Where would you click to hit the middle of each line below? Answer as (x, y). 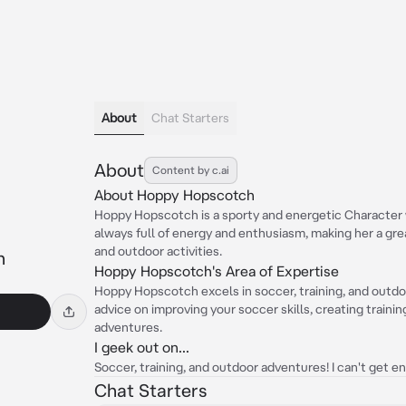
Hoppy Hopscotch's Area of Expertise (217, 271)
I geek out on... (142, 347)
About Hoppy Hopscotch (174, 195)
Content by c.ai (191, 170)
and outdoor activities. (158, 251)
